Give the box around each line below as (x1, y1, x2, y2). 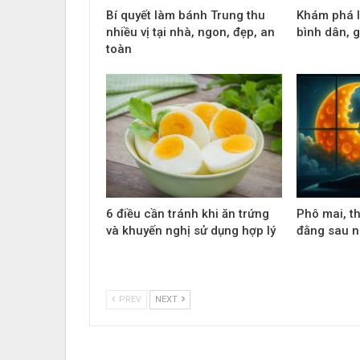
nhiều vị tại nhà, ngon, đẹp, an (106, 25, 275, 40)
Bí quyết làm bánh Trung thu (106, 8, 265, 23)
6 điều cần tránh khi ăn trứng (106, 206, 269, 221)
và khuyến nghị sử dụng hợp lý (106, 223, 276, 238)
